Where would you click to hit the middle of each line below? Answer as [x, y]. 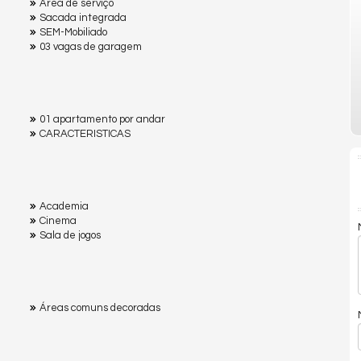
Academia [64, 206]
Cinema [58, 220]
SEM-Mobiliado [73, 32]
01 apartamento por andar [102, 119]
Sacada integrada [83, 17]
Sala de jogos [70, 235]
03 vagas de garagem [91, 46]
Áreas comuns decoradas [100, 307]
